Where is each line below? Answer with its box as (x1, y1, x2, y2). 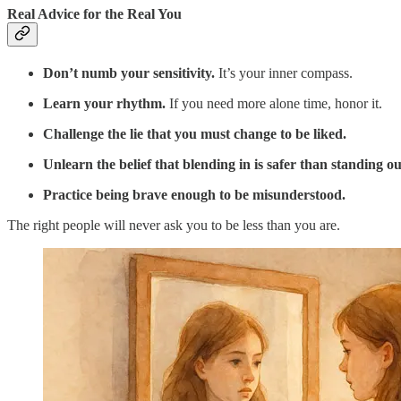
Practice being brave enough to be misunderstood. (43, 187, 346, 203)
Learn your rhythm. (43, 96, 166, 112)
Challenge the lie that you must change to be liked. (43, 126, 346, 142)
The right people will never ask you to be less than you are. (7, 218, 340, 234)
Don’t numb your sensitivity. (43, 65, 215, 81)
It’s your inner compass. (215, 65, 353, 81)
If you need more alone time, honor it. (166, 96, 382, 112)
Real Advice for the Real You (7, 5, 182, 21)
